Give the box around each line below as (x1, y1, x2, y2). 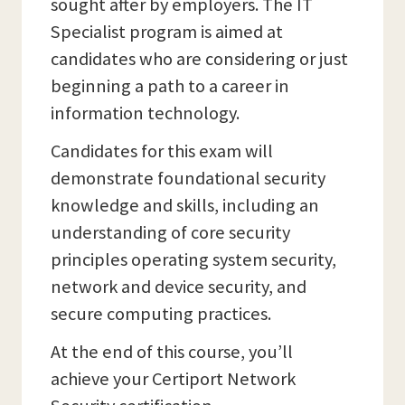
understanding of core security (51, 221, 290, 244)
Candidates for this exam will (51, 139, 273, 163)
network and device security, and (51, 275, 306, 298)
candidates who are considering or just (51, 47, 348, 71)
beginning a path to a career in (51, 74, 289, 98)
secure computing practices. (51, 302, 271, 325)
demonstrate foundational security (51, 166, 325, 190)
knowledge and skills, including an (51, 193, 319, 217)
